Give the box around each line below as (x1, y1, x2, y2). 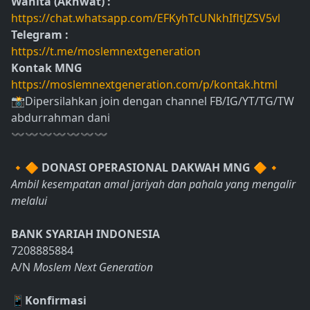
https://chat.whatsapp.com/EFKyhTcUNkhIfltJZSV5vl (11, 10, 280, 26)
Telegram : (11, 27, 69, 42)
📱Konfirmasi (11, 293, 86, 308)
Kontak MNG (11, 60, 82, 75)
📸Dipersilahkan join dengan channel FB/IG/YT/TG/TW (11, 93, 294, 109)
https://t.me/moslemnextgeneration (11, 44, 201, 59)
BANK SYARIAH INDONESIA (11, 226, 160, 241)
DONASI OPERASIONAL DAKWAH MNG (42, 160, 253, 175)
